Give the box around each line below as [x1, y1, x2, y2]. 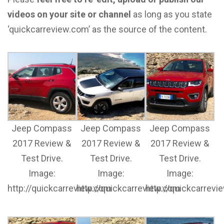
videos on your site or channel [7, 9, 131, 19]
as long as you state [131, 9, 212, 19]
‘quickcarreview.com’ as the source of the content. [7, 24, 207, 34]
